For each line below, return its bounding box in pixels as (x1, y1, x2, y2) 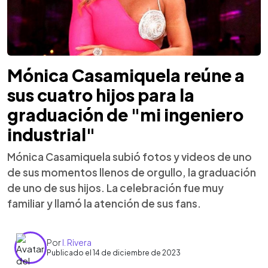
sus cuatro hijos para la (7, 84, 194, 105)
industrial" (7, 123, 95, 145)
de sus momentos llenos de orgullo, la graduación (7, 165, 256, 179)
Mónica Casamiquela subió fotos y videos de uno (7, 150, 252, 163)
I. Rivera (62, 237, 92, 248)
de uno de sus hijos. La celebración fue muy (7, 181, 224, 194)
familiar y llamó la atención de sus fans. (7, 196, 201, 210)
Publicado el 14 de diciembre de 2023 (47, 248, 181, 257)
